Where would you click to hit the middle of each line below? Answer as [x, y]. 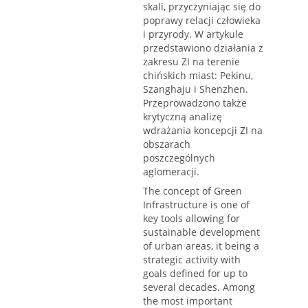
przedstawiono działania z [203, 48]
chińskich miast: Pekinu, [198, 76]
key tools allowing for [191, 219]
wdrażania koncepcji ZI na [203, 131]
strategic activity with [192, 260]
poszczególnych [179, 158]
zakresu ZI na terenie [191, 62]
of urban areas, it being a [201, 246]
